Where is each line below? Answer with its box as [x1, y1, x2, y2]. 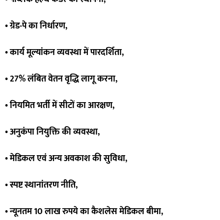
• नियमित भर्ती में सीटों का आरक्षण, [5, 98, 114, 113]
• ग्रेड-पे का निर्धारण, [5, 19, 67, 34]
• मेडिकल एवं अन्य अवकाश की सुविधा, [5, 151, 127, 166]
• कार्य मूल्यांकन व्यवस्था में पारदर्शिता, [5, 45, 124, 60]
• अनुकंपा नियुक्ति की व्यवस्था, [5, 125, 100, 140]
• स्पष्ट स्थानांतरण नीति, [5, 178, 78, 193]
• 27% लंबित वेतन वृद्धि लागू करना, [5, 72, 117, 87]
